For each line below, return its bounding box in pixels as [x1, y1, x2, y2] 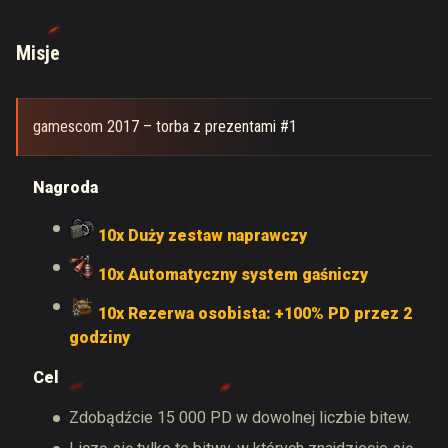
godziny [69, 328, 130, 347]
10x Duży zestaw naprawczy [94, 226, 307, 245]
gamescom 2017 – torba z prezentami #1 [33, 117, 297, 136]
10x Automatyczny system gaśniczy [94, 265, 368, 284]
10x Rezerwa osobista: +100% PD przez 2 [94, 304, 412, 323]
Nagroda [33, 178, 98, 197]
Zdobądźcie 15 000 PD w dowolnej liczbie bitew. [69, 408, 411, 427]
